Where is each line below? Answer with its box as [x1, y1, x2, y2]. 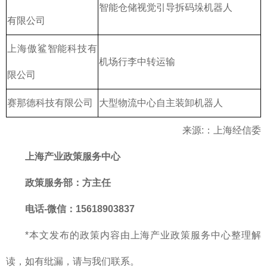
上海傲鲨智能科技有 [7, 43, 97, 54]
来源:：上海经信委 [182, 125, 261, 135]
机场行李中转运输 [99, 56, 175, 67]
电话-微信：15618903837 [25, 203, 135, 214]
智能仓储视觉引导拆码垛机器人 [99, 2, 232, 13]
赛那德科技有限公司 [7, 97, 93, 108]
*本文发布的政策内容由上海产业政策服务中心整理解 [25, 229, 261, 240]
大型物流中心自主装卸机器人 [99, 97, 223, 108]
